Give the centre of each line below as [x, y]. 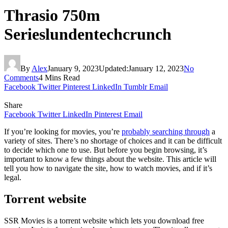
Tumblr [135, 87]
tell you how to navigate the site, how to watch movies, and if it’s [108, 168]
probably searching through [166, 131]
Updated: [113, 68]
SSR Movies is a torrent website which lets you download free [104, 220]
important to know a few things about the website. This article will [110, 159]
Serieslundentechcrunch [88, 34]
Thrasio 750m [52, 16]
